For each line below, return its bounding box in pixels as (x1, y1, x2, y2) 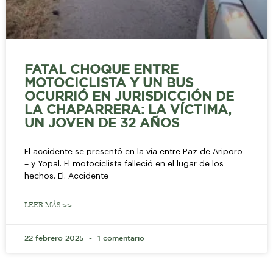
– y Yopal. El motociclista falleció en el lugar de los (24, 159, 224, 168)
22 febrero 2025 (24, 235, 86, 242)
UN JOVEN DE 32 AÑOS (24, 118, 179, 129)
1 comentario (95, 235, 144, 242)
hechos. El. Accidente (24, 171, 108, 180)
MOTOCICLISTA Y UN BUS (24, 77, 193, 89)
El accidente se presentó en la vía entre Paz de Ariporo (24, 147, 243, 155)
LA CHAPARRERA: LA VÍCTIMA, (24, 104, 232, 116)
